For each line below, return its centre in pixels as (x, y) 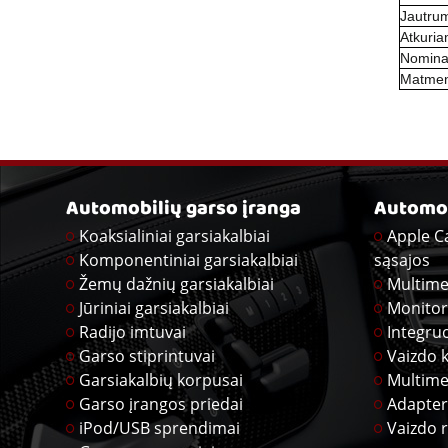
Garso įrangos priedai (161, 404)
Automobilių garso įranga (183, 210)
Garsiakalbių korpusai (161, 380)
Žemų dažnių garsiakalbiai (176, 284)
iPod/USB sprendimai (159, 428)
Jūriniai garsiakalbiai (154, 308)
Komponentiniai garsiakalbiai (188, 260)
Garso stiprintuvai (147, 356)
